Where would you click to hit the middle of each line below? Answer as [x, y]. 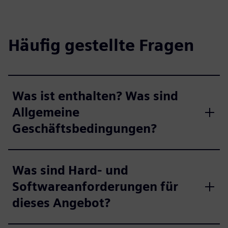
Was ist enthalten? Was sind [95, 96]
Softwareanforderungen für [95, 187]
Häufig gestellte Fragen [101, 45]
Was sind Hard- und [70, 170]
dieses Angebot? [61, 203]
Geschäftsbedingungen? [84, 129]
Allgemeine [46, 112]
